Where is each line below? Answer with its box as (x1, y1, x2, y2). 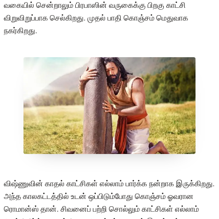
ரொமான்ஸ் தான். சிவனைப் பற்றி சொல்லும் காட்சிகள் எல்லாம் (4, 203, 199, 214)
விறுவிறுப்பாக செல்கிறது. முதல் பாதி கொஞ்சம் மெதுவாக (4, 12, 188, 22)
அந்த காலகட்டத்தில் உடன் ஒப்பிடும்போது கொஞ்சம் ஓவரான (4, 191, 194, 201)
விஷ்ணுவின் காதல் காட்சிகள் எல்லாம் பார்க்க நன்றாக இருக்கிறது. (4, 178, 215, 189)
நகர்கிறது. (4, 24, 37, 35)
